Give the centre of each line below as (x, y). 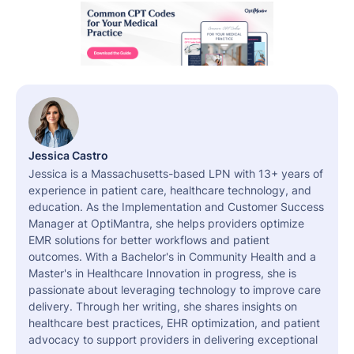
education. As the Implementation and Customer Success (176, 207)
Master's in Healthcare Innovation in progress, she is (162, 273)
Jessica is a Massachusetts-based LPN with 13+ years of (176, 174)
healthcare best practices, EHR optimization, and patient (174, 323)
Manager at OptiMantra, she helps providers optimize (166, 224)
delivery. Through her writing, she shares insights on (163, 307)
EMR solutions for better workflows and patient (149, 240)
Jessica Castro (68, 156)
